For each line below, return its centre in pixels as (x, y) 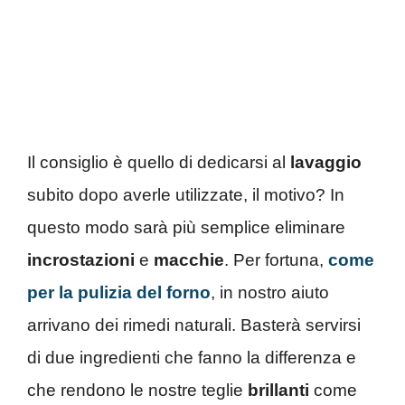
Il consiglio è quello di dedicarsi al (159, 162)
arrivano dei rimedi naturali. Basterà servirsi (194, 325)
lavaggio (326, 162)
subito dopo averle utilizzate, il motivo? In (186, 194)
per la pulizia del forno (119, 292)
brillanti (278, 390)
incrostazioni (81, 259)
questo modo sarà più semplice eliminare (186, 227)
